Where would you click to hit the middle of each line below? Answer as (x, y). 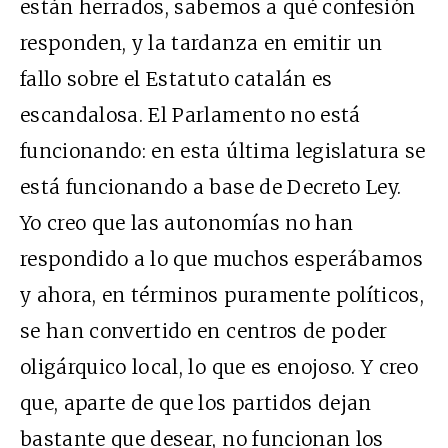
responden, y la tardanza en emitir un (201, 43)
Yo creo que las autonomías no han (187, 223)
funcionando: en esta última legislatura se (223, 151)
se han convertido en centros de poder (204, 331)
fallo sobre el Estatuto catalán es (176, 79)
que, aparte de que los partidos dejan (196, 403)
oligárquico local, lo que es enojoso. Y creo (219, 367)
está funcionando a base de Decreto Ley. (211, 187)
